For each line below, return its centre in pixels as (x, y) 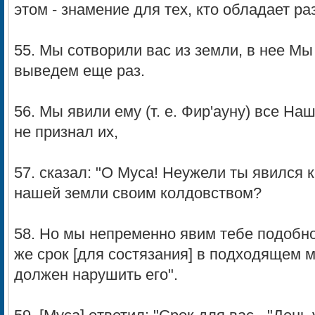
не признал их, (66, 132)
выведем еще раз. (79, 71)
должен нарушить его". (96, 275)
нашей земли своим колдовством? (138, 193)
